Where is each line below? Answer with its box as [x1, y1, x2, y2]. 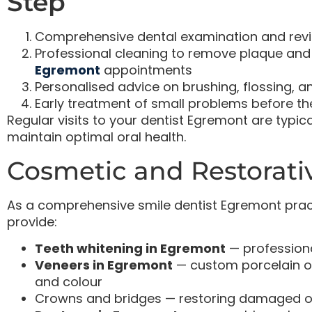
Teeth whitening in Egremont [35, 240, 226, 258]
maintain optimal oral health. [7, 128, 186, 146]
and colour [35, 273, 102, 291]
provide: [7, 212, 57, 231]
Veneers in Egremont [35, 256, 173, 274]
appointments [104, 61, 192, 79]
